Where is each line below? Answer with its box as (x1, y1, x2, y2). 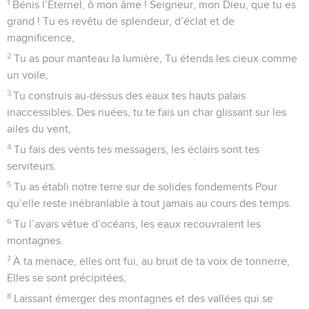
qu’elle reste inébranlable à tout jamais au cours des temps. (7, 197, 292, 209)
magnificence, (7, 32, 74, 43)
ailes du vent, (7, 123, 71, 134)
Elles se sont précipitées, (7, 272, 126, 283)
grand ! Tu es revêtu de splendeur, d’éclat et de (7, 15, 235, 27)
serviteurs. (7, 160, 57, 172)
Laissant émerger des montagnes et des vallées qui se (14, 292, 274, 304)
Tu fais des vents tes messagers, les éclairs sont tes (14, 143, 260, 155)
